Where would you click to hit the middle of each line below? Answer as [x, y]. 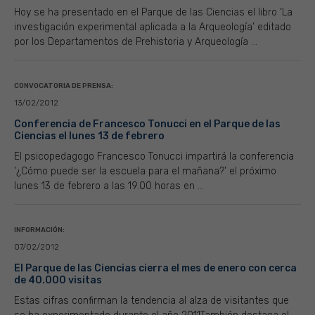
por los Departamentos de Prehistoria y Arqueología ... [136, 42]
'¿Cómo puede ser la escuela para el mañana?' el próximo [145, 171]
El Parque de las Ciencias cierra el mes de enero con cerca [155, 268]
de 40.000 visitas [58, 280]
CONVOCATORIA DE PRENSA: [64, 86]
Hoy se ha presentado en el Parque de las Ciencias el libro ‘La [153, 12]
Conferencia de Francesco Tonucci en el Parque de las [147, 124]
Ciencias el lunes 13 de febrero [89, 136]
